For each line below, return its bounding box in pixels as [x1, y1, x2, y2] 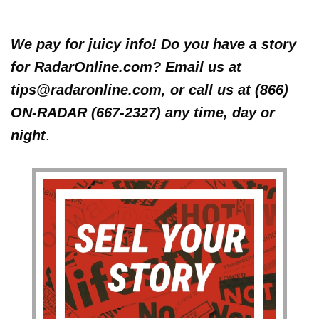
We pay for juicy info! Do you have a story [11, 36, 296, 53]
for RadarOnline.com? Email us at [11, 59, 241, 75]
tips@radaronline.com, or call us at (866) [11, 82, 288, 98]
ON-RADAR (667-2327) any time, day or [11, 105, 275, 121]
